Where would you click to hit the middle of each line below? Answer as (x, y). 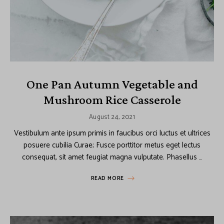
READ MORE (107, 178)
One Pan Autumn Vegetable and (112, 84)
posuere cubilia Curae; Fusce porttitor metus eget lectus (112, 145)
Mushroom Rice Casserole (112, 99)
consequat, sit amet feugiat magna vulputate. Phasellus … (112, 157)
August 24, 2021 (112, 117)
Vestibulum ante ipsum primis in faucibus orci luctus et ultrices (112, 133)
